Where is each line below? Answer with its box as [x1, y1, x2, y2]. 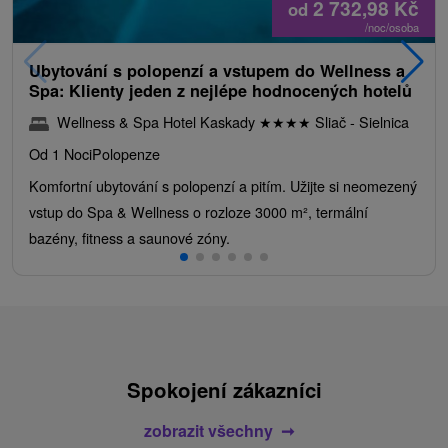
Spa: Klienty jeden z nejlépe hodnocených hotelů [29, 78, 412, 102]
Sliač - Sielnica [311, 110, 409, 132]
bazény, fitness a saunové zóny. [29, 226, 230, 248]
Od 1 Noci [29, 142, 92, 164]
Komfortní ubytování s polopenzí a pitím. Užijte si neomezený [29, 174, 417, 196]
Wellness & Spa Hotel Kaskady [57, 110, 259, 132]
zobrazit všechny [143, 418, 273, 442]
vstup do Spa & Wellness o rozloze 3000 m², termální [29, 200, 368, 222]
